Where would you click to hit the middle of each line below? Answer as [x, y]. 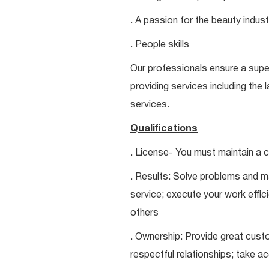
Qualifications [164, 129]
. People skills [160, 45]
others [144, 213]
